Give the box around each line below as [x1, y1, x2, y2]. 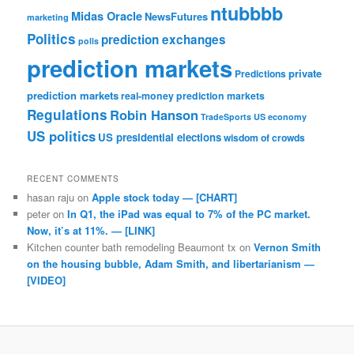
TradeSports [201, 111, 252, 123]
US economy [254, 111, 307, 123]
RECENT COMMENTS [27, 172, 120, 184]
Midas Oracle [71, 7, 143, 25]
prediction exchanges [101, 31, 227, 49]
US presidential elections [98, 130, 222, 145]
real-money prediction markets [121, 88, 265, 104]
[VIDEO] [27, 272, 66, 288]
